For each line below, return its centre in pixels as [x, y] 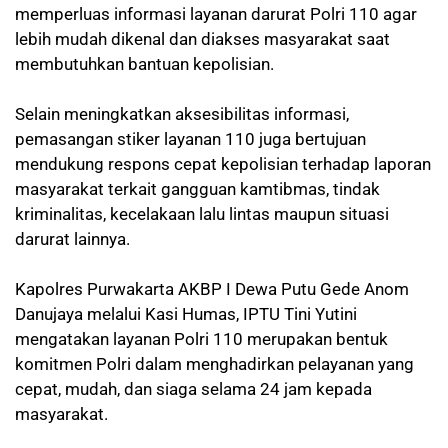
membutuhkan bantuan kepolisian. [144, 63]
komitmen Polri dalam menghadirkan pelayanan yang [214, 363]
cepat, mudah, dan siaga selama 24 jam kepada [193, 388]
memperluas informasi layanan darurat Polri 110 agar [216, 13]
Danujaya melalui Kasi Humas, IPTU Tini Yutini [186, 313]
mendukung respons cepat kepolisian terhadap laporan [223, 163]
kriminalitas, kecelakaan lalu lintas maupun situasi [202, 213]
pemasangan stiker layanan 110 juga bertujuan [190, 138]
